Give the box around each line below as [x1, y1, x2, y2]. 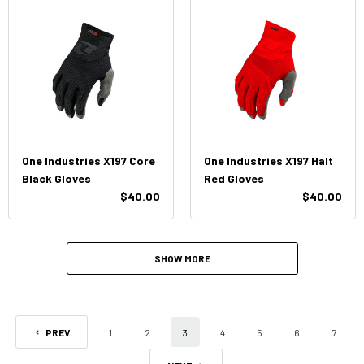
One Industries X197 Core [22, 154, 155, 167]
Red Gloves [204, 171, 264, 185]
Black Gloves [22, 171, 91, 185]
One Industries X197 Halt [204, 154, 333, 167]
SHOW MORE [154, 253, 210, 264]
